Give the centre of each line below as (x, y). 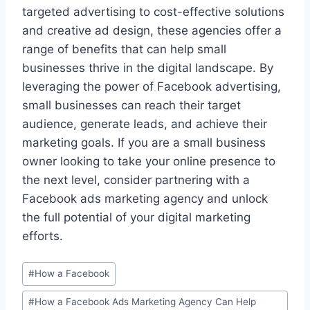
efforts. (43, 236)
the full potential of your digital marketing (136, 218)
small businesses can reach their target (131, 106)
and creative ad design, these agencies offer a (152, 31)
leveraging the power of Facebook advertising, (152, 87)
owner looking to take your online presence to (149, 162)
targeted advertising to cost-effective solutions (153, 12)
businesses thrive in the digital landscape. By (148, 68)
